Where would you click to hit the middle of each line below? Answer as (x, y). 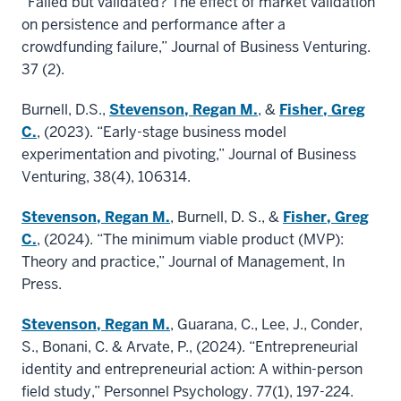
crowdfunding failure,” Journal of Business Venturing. (196, 47)
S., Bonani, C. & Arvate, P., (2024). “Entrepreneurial (190, 347)
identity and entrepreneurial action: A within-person (192, 370)
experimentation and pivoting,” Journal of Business (189, 155)
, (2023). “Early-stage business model (162, 132)
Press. (42, 285)
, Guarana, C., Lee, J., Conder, (266, 325)
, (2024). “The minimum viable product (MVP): (190, 240)
